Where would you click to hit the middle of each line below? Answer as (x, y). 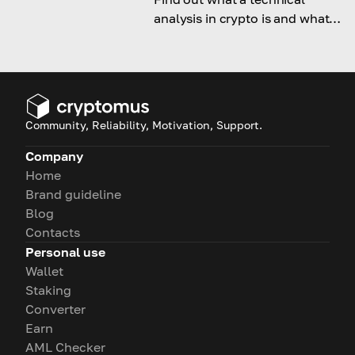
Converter (55, 309)
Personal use (65, 252)
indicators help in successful (239, 38)
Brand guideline (73, 195)
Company (54, 157)
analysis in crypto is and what (242, 19)
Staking (48, 290)
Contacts (53, 233)
